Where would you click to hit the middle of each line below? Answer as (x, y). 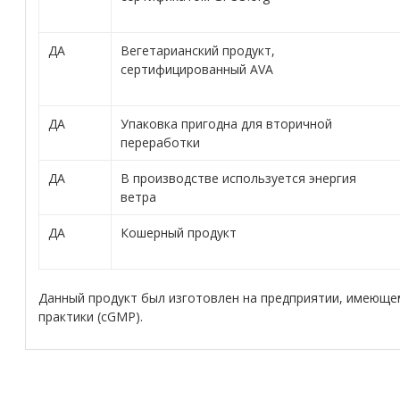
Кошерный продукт (178, 232)
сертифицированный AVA (196, 69)
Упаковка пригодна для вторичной (226, 123)
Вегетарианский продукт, (197, 50)
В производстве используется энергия (238, 178)
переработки (160, 142)
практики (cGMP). (91, 316)
